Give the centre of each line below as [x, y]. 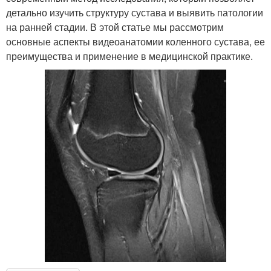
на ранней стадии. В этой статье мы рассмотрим [115, 27]
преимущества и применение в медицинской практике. [129, 56]
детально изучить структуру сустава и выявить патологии [135, 12]
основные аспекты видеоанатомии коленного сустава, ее [135, 41]
